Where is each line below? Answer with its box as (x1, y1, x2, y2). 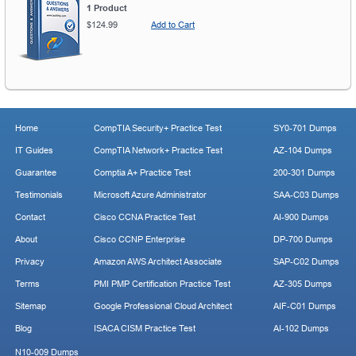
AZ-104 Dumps (273, 145, 332, 156)
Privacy (15, 257, 44, 267)
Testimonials (15, 190, 63, 200)
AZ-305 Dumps (273, 279, 332, 289)
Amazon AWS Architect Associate (94, 257, 222, 267)
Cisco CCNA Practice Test (94, 212, 195, 222)
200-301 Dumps (273, 168, 335, 178)
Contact (15, 212, 45, 222)
